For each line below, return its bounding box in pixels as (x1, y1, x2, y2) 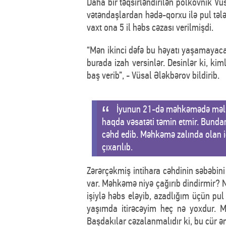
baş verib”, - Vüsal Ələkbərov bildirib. (87, 69, 219, 81)
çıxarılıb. (102, 141, 133, 153)
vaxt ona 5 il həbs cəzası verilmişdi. (87, 21, 213, 33)
